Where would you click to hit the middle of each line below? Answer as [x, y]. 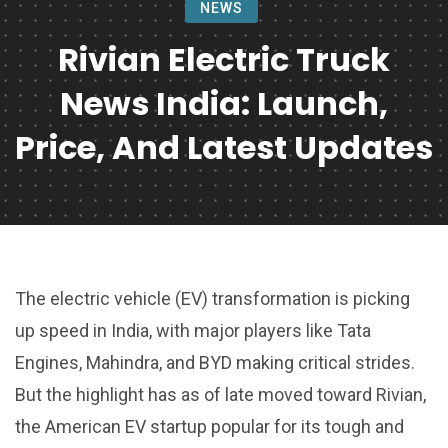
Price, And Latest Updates [224, 147]
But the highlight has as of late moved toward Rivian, [220, 394]
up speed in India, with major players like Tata [193, 330]
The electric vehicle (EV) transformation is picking [212, 298]
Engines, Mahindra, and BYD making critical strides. [215, 362]
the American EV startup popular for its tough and [209, 426]
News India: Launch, [224, 103]
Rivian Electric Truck [224, 59]
